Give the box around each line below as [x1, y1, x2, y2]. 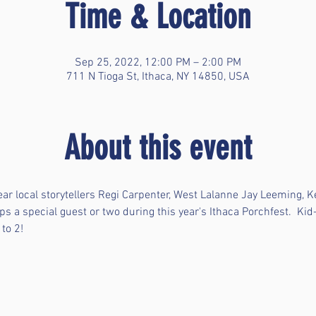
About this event [64, 128, 252, 169]
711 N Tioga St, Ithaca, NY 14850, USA [66, 70, 250, 85]
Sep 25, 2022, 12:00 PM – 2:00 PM [75, 56, 241, 71]
